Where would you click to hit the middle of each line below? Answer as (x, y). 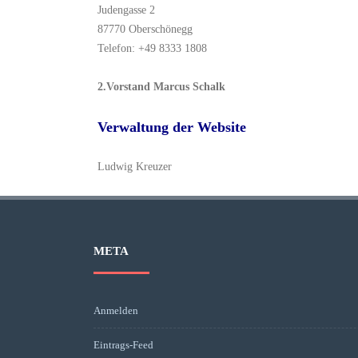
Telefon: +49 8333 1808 (152, 48)
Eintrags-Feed (123, 345)
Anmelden (116, 310)
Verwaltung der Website (172, 127)
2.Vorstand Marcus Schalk (161, 87)
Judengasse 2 (126, 10)
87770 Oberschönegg (145, 29)
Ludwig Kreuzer (135, 167)
